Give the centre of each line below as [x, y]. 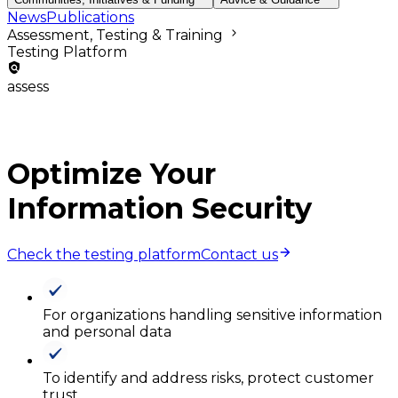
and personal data [107, 331]
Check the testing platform [104, 254]
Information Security [159, 209]
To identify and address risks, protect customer [208, 378]
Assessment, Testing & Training [117, 35]
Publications [90, 17]
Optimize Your [111, 174]
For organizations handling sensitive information [212, 314]
